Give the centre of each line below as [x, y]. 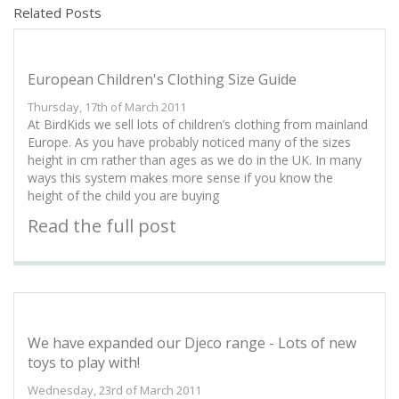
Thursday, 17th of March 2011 [107, 107]
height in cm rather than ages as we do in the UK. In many [195, 160]
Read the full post [102, 226]
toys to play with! [84, 362]
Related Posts [57, 12]
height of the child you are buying [123, 195]
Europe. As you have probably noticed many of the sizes [189, 142]
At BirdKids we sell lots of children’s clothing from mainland [198, 124]
